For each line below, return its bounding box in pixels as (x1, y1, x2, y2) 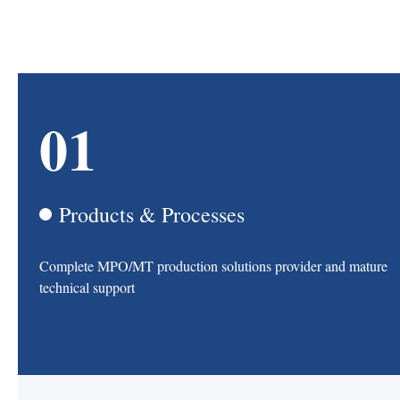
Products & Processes (59, 200, 245, 229)
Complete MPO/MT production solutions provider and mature (39, 256, 387, 275)
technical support (39, 278, 135, 296)
